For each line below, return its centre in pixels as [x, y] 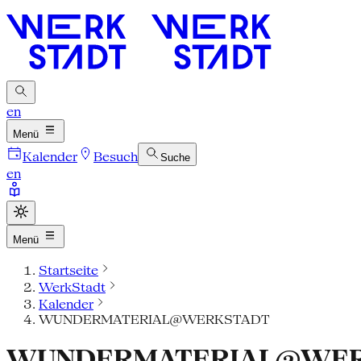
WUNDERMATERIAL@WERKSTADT [154, 320]
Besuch [116, 157]
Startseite [68, 270]
